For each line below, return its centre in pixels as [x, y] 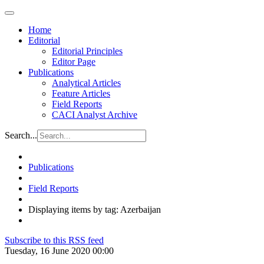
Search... [21, 135]
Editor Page [74, 62]
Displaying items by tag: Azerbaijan [95, 209]
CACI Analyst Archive [95, 115]
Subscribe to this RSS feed [54, 240]
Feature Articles [81, 93]
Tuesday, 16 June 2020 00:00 [59, 251]
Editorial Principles [87, 51]
